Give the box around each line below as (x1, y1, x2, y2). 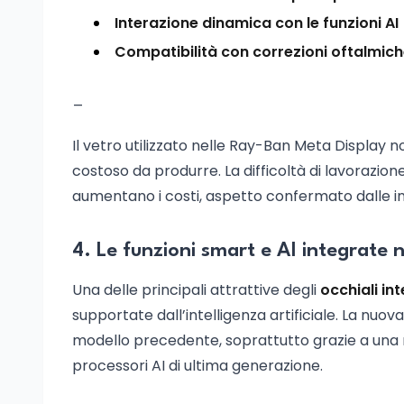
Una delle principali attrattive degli (72, 280, 320, 300)
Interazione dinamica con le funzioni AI (115, 13, 399, 33)
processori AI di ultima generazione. (72, 355, 323, 376)
